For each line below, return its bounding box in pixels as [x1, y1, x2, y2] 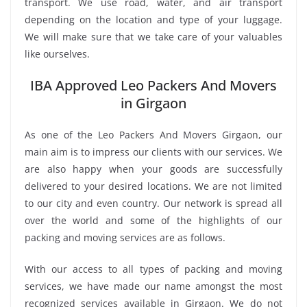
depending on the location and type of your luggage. [25, 12, 282, 26]
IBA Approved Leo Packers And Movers [30, 75, 277, 95]
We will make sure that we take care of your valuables [25, 29, 282, 43]
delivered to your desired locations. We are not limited [25, 179, 282, 193]
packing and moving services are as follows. [25, 230, 225, 244]
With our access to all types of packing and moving [25, 262, 282, 275]
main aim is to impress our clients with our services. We [25, 145, 282, 158]
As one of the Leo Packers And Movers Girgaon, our [25, 127, 282, 141]
